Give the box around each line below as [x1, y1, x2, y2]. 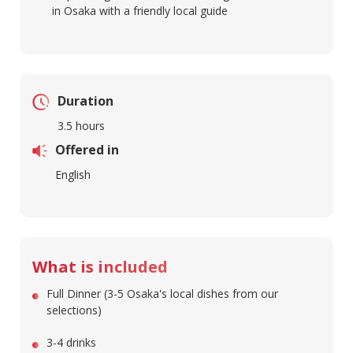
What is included [32, 256, 168, 278]
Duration [58, 92, 113, 110]
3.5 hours [58, 118, 105, 134]
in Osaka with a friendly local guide [52, 3, 229, 19]
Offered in [55, 141, 119, 159]
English [55, 167, 91, 183]
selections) [46, 303, 102, 318]
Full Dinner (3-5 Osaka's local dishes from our [46, 286, 278, 302]
